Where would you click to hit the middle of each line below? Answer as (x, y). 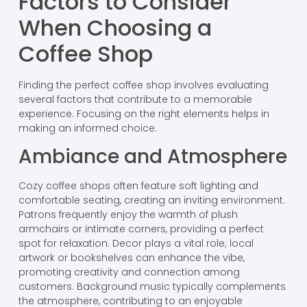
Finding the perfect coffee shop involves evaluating (143, 85)
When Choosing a (115, 27)
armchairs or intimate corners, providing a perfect (141, 229)
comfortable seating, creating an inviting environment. (151, 200)
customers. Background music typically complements (152, 286)
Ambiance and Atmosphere (152, 156)
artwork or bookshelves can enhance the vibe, (131, 257)
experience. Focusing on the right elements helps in (144, 113)
